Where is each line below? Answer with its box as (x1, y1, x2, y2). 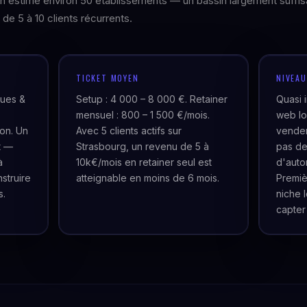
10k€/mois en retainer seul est (76, 156, 212, 168)
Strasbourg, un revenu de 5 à (76, 140, 209, 152)
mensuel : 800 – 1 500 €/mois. (76, 109, 210, 121)
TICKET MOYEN (76, 72, 139, 84)
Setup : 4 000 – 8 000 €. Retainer (76, 93, 228, 105)
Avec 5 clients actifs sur (76, 125, 182, 136)
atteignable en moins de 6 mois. (76, 172, 219, 184)
